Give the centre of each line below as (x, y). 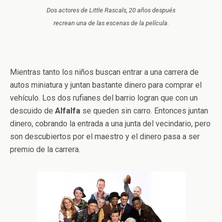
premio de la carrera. (45, 149)
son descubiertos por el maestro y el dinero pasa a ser (105, 136)
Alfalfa (68, 111)
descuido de (32, 111)
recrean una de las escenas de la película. (111, 23)
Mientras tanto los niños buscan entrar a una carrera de (104, 72)
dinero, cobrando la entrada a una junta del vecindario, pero (110, 123)
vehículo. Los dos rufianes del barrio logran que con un (104, 98)
